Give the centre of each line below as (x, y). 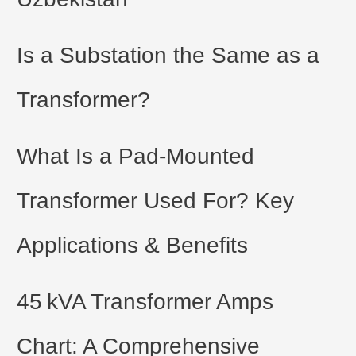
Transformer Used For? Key (156, 200)
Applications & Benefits (133, 245)
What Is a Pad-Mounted (136, 156)
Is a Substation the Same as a (168, 55)
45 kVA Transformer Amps (145, 301)
